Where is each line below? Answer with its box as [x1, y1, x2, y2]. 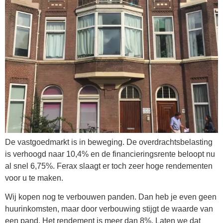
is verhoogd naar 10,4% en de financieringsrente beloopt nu [5, 149, 215, 158]
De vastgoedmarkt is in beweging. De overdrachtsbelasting [5, 137, 213, 146]
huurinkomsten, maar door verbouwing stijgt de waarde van [5, 205, 213, 214]
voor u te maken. [5, 173, 63, 182]
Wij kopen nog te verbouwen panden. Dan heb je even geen [5, 193, 217, 202]
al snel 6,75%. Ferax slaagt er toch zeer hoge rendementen [5, 161, 213, 170]
